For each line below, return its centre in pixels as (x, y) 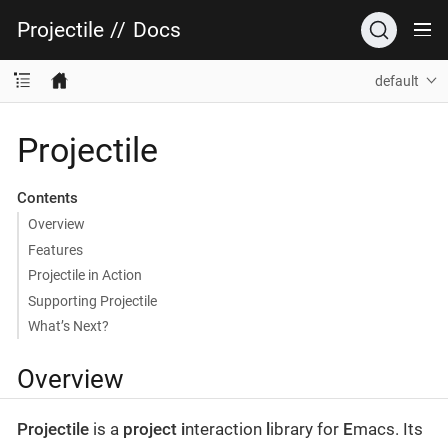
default (397, 80)
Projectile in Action (84, 275)
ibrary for (306, 428)
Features (55, 249)
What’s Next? (68, 326)
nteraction (225, 428)
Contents (47, 197)
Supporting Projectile (92, 300)
